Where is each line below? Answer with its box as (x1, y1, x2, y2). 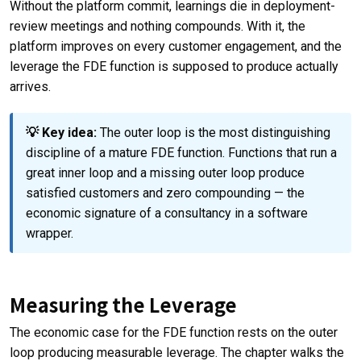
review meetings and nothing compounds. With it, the (10, 18, 305, 34)
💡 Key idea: (26, 124, 97, 140)
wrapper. (26, 225, 73, 241)
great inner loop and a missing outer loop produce (26, 164, 305, 180)
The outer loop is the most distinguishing (97, 124, 330, 140)
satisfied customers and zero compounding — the (26, 185, 305, 201)
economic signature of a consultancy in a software (26, 205, 308, 221)
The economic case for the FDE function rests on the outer (10, 324, 338, 340)
